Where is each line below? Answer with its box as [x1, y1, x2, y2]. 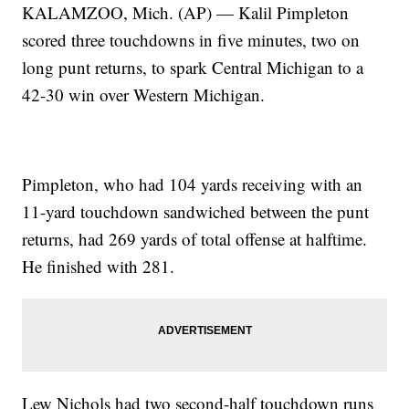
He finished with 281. [22, 255, 175, 278]
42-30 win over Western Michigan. [22, 83, 266, 107]
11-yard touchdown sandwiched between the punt [22, 200, 370, 224]
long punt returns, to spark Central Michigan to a [22, 56, 364, 79]
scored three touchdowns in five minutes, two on [22, 28, 361, 52]
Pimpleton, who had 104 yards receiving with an [22, 173, 363, 196]
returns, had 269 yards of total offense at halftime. [22, 227, 368, 251]
